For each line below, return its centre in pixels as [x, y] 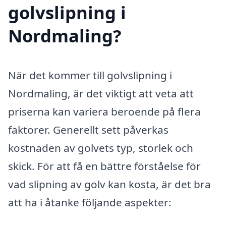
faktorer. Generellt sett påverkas [88, 129]
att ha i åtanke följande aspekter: [90, 202]
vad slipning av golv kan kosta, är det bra [109, 184]
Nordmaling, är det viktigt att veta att [101, 93]
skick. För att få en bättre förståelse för [104, 166]
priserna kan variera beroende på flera [104, 111]
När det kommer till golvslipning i [90, 75]
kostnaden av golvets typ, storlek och [101, 148]
